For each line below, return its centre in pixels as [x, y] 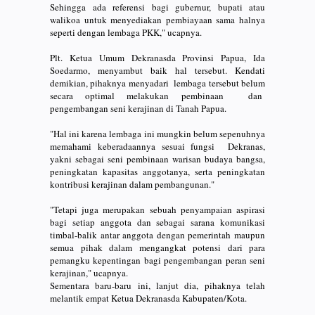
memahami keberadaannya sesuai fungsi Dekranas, [157, 146]
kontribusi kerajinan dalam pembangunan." [132, 184]
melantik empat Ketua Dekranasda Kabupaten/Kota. [148, 298]
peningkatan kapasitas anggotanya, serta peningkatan [157, 171]
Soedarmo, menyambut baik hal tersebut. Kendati [157, 70]
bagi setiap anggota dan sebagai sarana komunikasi [157, 222]
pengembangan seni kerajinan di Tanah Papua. [141, 108]
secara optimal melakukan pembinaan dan [157, 95]
